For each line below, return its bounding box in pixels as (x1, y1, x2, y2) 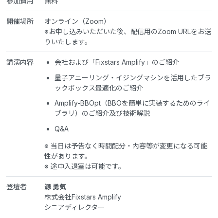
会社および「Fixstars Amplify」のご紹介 (54, 58, 179, 67)
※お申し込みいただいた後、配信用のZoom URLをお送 (44, 27, 211, 36)
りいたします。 (44, 37, 91, 46)
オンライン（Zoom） (44, 17, 110, 26)
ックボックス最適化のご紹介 (54, 83, 143, 92)
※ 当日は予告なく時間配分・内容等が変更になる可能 (44, 141, 207, 150)
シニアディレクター (44, 203, 105, 212)
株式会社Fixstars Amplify (44, 193, 121, 201)
